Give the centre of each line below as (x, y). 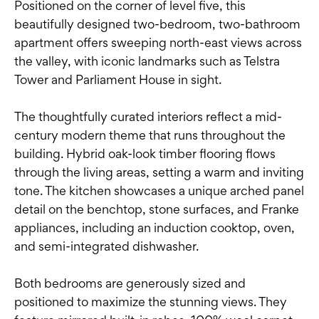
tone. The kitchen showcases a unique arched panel (159, 190)
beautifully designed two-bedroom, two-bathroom (157, 23)
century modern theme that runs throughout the (150, 135)
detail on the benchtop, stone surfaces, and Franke (157, 209)
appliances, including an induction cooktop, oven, (155, 227)
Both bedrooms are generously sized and (130, 283)
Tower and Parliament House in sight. (118, 79)
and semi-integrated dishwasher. (106, 246)
